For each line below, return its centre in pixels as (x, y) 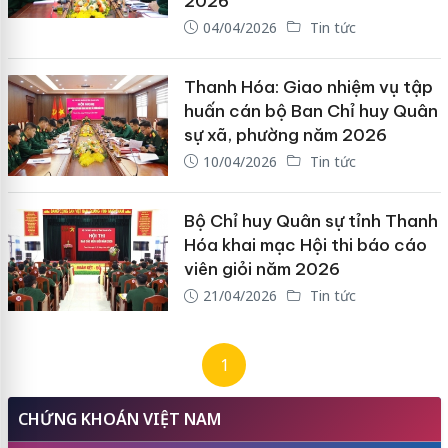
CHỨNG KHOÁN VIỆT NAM (119, 418)
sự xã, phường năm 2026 (285, 134)
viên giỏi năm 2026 (261, 269)
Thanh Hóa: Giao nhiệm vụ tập (308, 86)
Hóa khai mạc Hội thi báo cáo (305, 245)
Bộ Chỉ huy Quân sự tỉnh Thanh (310, 221)
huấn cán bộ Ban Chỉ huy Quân (310, 110)
